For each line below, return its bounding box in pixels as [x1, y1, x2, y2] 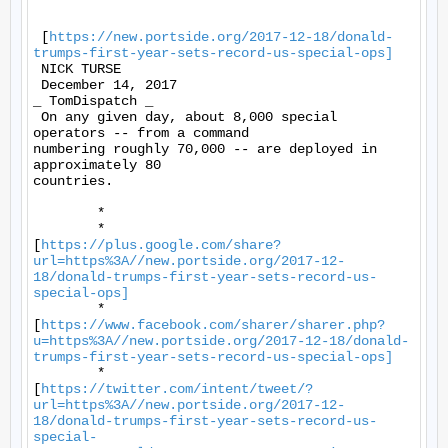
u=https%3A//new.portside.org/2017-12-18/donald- [33, 333, 409, 349]
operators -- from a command [33, 125, 249, 141]
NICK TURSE [33, 61, 129, 77]
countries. [33, 173, 121, 189]
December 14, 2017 [33, 77, 185, 93]
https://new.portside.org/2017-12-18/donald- [49, 29, 393, 45]
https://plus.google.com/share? [41, 237, 281, 253]
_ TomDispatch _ [33, 93, 161, 109]
